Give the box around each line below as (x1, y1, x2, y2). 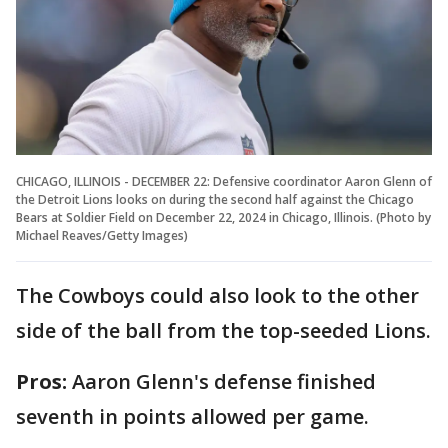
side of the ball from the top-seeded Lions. (16, 316, 431, 344)
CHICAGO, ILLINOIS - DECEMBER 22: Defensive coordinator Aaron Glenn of (16, 172, 432, 190)
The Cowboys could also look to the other (16, 281, 419, 309)
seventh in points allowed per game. (16, 402, 369, 430)
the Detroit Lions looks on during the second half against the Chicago (16, 190, 414, 208)
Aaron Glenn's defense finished (72, 367, 376, 395)
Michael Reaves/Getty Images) (16, 226, 188, 244)
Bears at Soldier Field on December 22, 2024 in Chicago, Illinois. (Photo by (16, 208, 431, 226)
